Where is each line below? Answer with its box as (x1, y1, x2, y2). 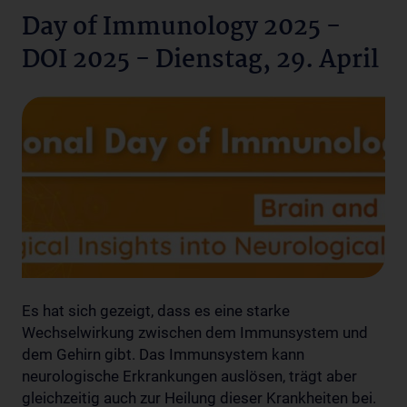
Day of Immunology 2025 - (22, 8, 341, 49)
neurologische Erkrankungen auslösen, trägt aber (22, 367, 357, 386)
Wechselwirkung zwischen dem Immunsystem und (22, 323, 368, 342)
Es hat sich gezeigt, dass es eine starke (22, 302, 290, 321)
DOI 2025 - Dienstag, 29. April (22, 41, 379, 82)
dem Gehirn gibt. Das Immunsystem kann (22, 345, 304, 364)
